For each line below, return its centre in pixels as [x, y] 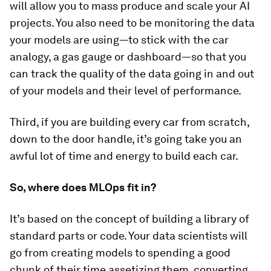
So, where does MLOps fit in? [83, 188]
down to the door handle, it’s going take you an [126, 139]
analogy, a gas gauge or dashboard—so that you [128, 57]
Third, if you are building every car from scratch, [129, 122]
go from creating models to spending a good [120, 253]
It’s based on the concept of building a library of [129, 219]
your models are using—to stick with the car [119, 40]
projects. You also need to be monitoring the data [132, 23]
